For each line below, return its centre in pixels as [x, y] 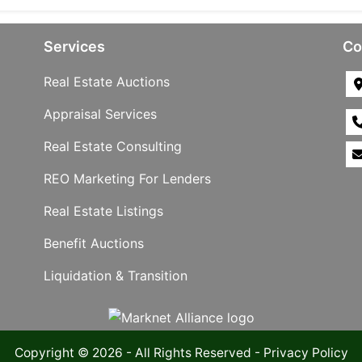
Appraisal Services [100, 114]
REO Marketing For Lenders [127, 179]
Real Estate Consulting [113, 147]
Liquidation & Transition [116, 276]
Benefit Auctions [94, 244]
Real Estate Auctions [107, 82]
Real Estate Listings [103, 211]
